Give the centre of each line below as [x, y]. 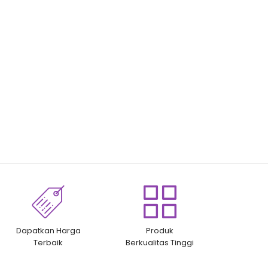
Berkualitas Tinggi [160, 243]
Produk [160, 231]
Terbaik [48, 243]
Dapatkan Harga [48, 231]
